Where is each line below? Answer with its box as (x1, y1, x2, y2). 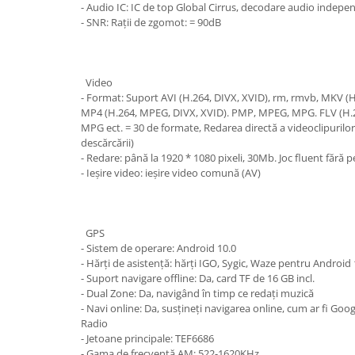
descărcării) (81, 136, 134, 150)
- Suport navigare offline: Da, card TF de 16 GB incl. (81, 271, 315, 285)
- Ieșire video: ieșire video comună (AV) (81, 166, 261, 180)
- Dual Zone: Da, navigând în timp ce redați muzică (81, 286, 314, 300)
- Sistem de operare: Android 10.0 (81, 241, 236, 255)
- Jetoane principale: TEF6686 (81, 331, 214, 345)
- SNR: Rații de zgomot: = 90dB (81, 15, 221, 29)
